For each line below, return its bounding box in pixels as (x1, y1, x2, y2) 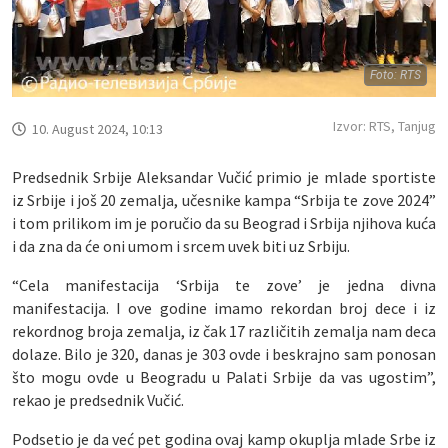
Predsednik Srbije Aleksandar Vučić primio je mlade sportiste (12, 166, 436, 187)
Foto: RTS (370, 67, 421, 82)
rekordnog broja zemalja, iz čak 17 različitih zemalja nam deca (12, 320, 436, 341)
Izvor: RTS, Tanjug (333, 116, 436, 135)
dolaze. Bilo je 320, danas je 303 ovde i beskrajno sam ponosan (12, 343, 436, 364)
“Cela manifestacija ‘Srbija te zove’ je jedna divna (12, 274, 436, 295)
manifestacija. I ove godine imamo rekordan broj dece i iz (12, 297, 436, 318)
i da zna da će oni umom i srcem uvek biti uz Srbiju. (12, 235, 350, 256)
